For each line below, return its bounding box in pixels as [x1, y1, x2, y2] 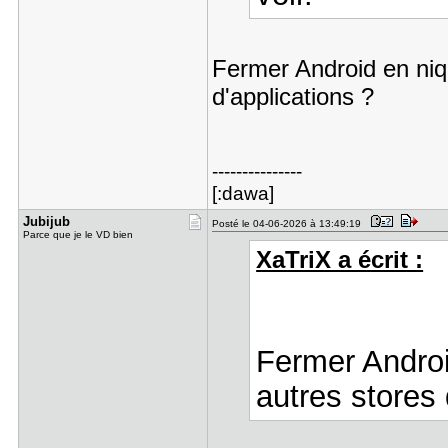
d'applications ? [211, 83, 374, 110]
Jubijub [22, 214, 70, 229]
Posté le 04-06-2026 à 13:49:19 [211, 218, 367, 229]
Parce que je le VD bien [22, 229, 133, 240]
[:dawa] [211, 183, 274, 204]
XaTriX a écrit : [256, 247, 424, 273]
